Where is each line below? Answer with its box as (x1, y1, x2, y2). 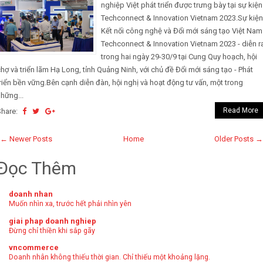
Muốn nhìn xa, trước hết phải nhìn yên (9, 200, 131, 208)
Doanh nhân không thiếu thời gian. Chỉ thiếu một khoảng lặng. (9, 253, 210, 262)
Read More (223, 106, 258, 114)
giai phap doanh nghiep (9, 216, 96, 225)
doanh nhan (9, 190, 53, 199)
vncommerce (9, 243, 59, 252)
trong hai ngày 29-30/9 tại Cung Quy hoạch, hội (101, 52, 257, 61)
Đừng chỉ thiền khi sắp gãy (9, 226, 95, 235)
